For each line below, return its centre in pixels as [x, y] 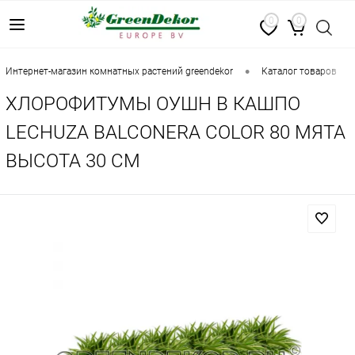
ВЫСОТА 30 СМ [73, 161]
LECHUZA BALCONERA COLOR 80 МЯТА [176, 132]
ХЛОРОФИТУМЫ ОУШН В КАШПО [153, 104]
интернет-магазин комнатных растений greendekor [123, 72]
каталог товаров [302, 72]
